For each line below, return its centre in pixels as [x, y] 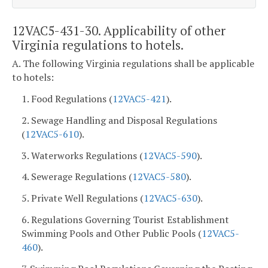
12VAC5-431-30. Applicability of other [119, 30]
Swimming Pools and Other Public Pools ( [112, 233]
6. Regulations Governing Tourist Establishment [125, 219]
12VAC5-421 [139, 98]
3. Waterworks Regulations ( [82, 155]
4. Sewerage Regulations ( [77, 177]
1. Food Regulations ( [67, 98]
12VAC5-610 [52, 134]
